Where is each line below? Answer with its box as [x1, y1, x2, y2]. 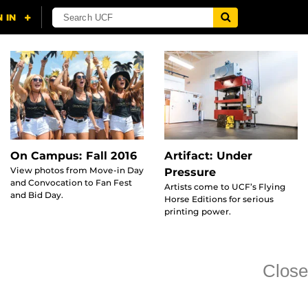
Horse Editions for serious [164, 194, 274, 205]
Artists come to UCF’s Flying [164, 181, 286, 192]
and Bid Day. [10, 190, 63, 201]
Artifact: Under [164, 149, 252, 163]
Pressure [164, 166, 216, 179]
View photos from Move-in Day [10, 165, 144, 176]
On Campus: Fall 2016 [10, 149, 137, 163]
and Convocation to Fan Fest [10, 177, 132, 188]
